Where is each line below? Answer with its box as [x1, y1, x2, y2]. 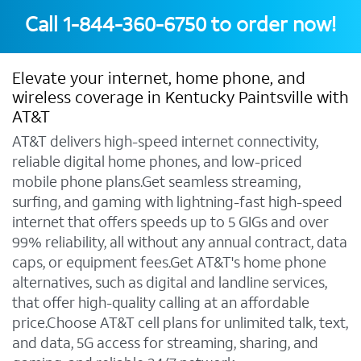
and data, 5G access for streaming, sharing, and [12, 333, 318, 354]
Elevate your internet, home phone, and [12, 68, 305, 90]
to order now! [211, 11, 336, 39]
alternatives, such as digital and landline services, [12, 272, 327, 293]
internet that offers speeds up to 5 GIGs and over [12, 212, 329, 233]
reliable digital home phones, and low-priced [12, 151, 302, 172]
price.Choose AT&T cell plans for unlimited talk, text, [12, 313, 348, 334]
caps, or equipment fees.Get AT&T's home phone [12, 252, 326, 273]
